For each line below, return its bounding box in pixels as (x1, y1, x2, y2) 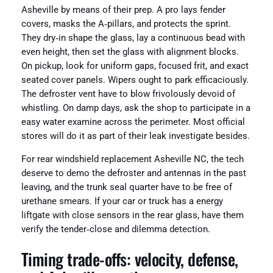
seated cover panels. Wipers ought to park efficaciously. (21, 75, 249, 86)
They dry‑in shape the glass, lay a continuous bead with (21, 33, 245, 44)
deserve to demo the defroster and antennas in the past (21, 168, 246, 179)
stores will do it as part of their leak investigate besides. (21, 131, 250, 142)
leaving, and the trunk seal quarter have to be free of (21, 182, 232, 193)
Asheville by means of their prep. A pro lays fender (21, 5, 225, 16)
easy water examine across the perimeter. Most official (21, 117, 245, 128)
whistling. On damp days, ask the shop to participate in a (21, 103, 250, 114)
